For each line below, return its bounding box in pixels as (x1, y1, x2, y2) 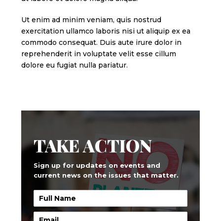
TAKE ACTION (33, 134, 152, 157)
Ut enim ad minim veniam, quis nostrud (21, 15, 161, 24)
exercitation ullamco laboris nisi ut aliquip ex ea (21, 26, 190, 36)
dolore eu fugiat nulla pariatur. (21, 60, 128, 70)
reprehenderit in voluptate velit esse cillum (21, 49, 176, 58)
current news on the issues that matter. (33, 171, 179, 180)
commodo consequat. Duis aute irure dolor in (21, 37, 182, 47)
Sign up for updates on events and (33, 161, 160, 170)
